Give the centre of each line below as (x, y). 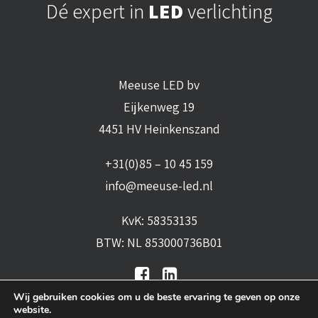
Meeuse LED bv (159, 85)
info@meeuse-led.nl (159, 186)
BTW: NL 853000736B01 (159, 242)
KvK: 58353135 (159, 220)
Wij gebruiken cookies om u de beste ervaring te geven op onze (157, 297)
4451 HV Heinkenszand (159, 129)
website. (32, 310)
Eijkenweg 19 (159, 107)
